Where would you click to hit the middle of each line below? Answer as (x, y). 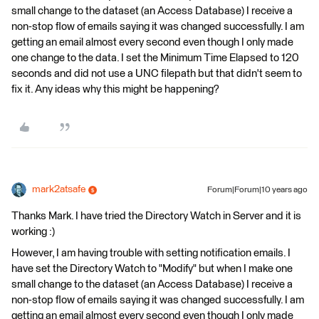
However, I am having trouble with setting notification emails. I (151, 253)
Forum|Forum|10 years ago (257, 190)
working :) (33, 232)
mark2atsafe (59, 189)
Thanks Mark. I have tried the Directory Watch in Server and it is (156, 216)
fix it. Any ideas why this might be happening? (115, 89)
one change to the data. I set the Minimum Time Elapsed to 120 (155, 58)
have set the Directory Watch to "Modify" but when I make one (152, 269)
